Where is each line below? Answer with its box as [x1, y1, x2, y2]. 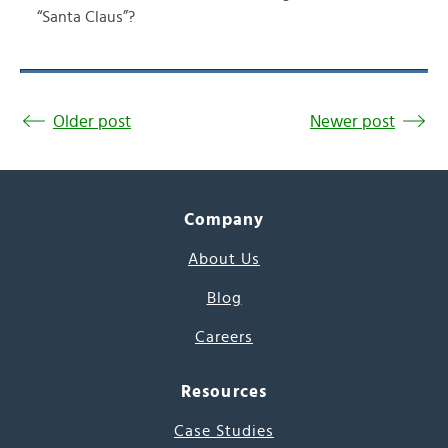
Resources [181, 383, 267, 400]
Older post [53, 113, 131, 130]
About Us [188, 251, 260, 267]
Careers [195, 329, 253, 345]
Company [183, 211, 265, 228]
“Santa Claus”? [37, 9, 135, 25]
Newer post [310, 113, 395, 130]
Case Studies [174, 423, 274, 439]
